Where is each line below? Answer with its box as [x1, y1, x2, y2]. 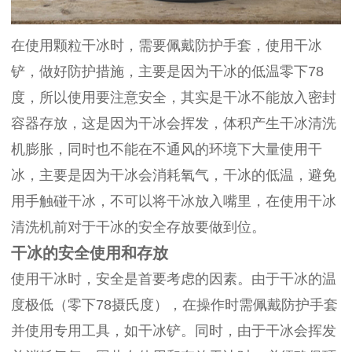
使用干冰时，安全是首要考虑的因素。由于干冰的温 [11, 271, 336, 288]
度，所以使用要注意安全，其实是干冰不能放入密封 [11, 90, 336, 106]
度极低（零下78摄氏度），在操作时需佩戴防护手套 [11, 297, 338, 313]
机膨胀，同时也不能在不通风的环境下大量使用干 [11, 141, 322, 158]
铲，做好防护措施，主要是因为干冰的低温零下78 [11, 64, 324, 80]
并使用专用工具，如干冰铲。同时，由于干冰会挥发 [11, 323, 336, 339]
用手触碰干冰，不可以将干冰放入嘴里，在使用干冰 [11, 193, 336, 210]
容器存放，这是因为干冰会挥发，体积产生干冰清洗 [11, 115, 336, 132]
